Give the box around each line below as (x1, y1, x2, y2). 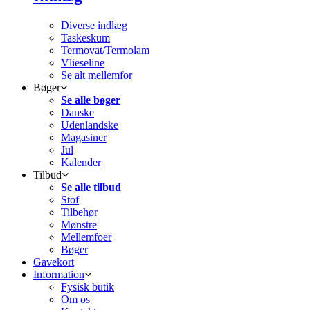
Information (33, 268, 84, 281)
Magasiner (61, 131, 107, 144)
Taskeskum (61, 32, 110, 44)
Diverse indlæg (61, 19, 127, 32)
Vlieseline (61, 57, 104, 69)
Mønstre (61, 219, 97, 231)
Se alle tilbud (61, 181, 121, 194)
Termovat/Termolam (61, 44, 149, 57)
